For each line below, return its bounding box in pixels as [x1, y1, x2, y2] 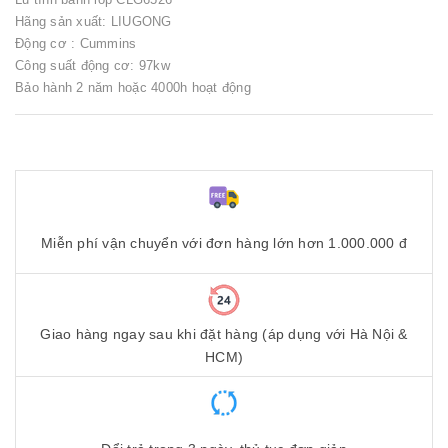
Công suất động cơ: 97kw [15, 58, 170, 73]
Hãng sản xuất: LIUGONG [15, 14, 172, 29]
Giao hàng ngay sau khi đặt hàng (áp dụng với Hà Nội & [40, 326, 408, 342]
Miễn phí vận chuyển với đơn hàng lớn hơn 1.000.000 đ [41, 234, 407, 251]
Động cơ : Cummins [15, 36, 141, 51]
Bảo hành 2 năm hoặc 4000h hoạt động [15, 80, 251, 95]
